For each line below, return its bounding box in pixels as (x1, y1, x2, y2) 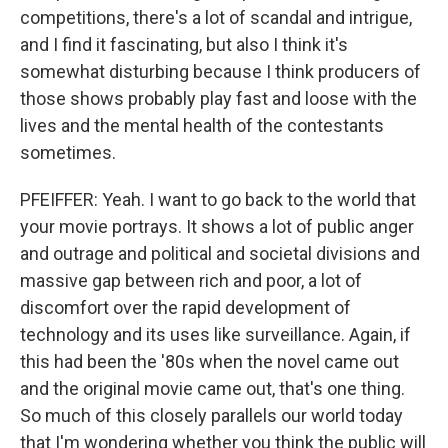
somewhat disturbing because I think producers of (20, 61, 421, 82)
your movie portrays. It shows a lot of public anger (20, 216, 414, 237)
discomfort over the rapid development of (20, 297, 351, 318)
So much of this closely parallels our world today (20, 405, 403, 426)
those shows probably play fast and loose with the (20, 88, 417, 109)
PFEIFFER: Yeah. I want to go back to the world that (20, 189, 416, 210)
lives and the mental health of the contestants (20, 115, 384, 136)
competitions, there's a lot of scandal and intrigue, (20, 7, 412, 28)
